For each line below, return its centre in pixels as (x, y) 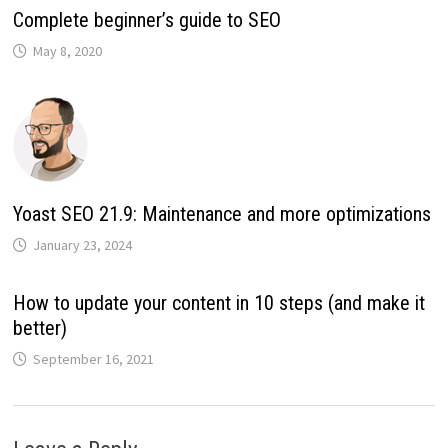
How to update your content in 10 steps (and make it (218, 302)
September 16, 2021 (93, 358)
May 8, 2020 (67, 50)
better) (39, 327)
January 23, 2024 (82, 244)
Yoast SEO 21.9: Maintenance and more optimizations (221, 213)
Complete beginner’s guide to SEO (146, 19)
